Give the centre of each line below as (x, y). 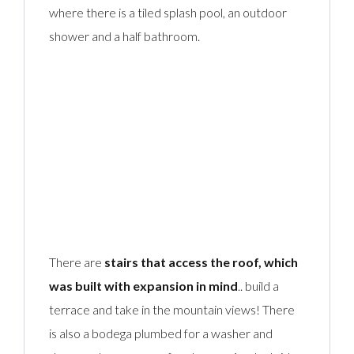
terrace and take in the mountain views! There (172, 309)
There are (77, 262)
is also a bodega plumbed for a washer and (161, 333)
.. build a (259, 285)
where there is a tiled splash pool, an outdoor (168, 12)
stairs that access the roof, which (201, 262)
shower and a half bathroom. (125, 36)
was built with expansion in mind (144, 285)
